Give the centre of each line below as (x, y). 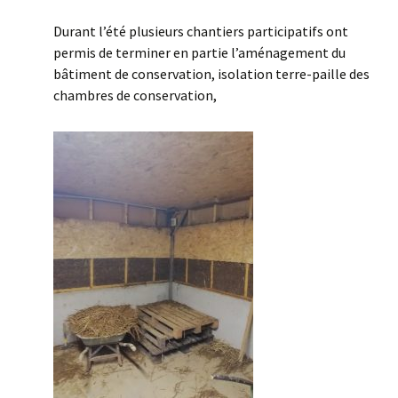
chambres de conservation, (135, 95)
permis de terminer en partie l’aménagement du (199, 52)
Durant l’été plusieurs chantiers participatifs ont (201, 31)
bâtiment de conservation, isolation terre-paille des (211, 74)
